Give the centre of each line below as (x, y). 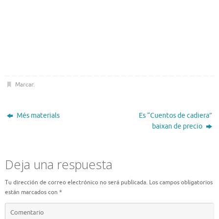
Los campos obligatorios (181, 183)
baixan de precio (178, 127)
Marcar (24, 85)
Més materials (38, 116)
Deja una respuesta (59, 164)
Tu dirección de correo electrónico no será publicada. (76, 183)
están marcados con (32, 192)
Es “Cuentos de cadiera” (175, 116)
